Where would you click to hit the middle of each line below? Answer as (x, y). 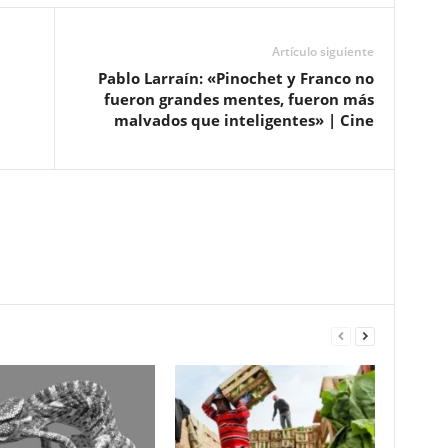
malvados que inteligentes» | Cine (243, 120)
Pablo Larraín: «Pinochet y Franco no (235, 78)
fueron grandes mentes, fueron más (238, 99)
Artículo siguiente (322, 51)
